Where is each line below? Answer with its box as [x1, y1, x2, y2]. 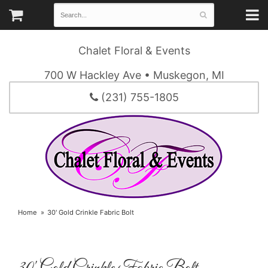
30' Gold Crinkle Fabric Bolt [47, 208, 135, 217]
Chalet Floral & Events [78, 44, 190, 57]
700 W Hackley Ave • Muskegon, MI [44, 69, 224, 82]
